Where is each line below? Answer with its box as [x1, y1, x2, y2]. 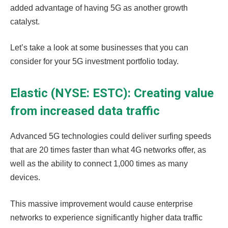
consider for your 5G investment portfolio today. [10, 57, 181, 66]
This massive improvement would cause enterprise [10, 199, 193, 208]
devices [10, 173, 38, 182]
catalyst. [10, 17, 42, 26]
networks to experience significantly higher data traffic [10, 213, 203, 222]
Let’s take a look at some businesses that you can [10, 43, 188, 52]
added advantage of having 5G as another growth [10, 3, 188, 12]
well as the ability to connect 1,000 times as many [10, 159, 188, 168]
